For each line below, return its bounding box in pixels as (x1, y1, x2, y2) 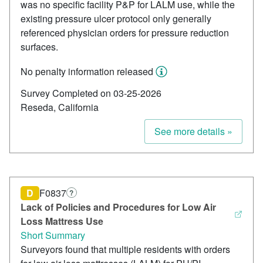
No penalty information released (21, 65, 153, 79)
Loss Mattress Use (21, 214, 103, 228)
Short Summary (21, 228, 85, 242)
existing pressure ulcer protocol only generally (21, 12, 211, 26)
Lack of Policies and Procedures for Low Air (21, 200, 216, 214)
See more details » (154, 124, 232, 139)
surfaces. (21, 40, 58, 54)
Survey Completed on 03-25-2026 (21, 86, 161, 100)
